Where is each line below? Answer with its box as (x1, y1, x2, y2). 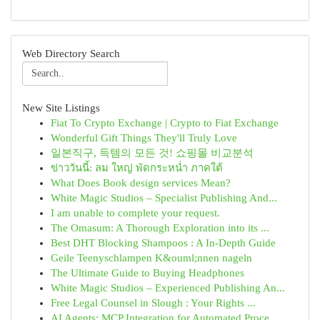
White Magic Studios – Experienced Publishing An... (51, 282, 285, 294)
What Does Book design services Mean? (51, 177, 231, 189)
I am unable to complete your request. (51, 207, 220, 219)
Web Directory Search (22, 48, 120, 59)
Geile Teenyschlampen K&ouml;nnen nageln (51, 252, 252, 264)
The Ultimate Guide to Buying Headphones (51, 267, 244, 279)
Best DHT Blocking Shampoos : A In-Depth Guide (51, 237, 276, 249)
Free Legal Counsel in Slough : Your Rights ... (51, 297, 256, 309)
